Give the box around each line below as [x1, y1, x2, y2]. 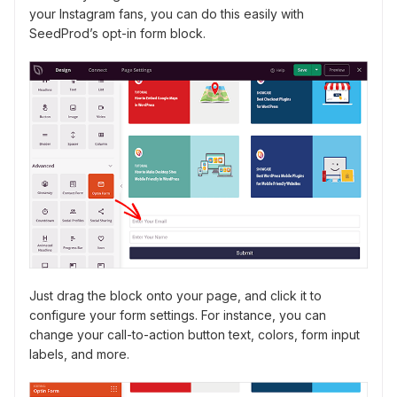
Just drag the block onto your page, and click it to [29, 287, 322, 303]
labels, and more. [29, 346, 129, 362]
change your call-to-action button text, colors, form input [29, 326, 360, 342]
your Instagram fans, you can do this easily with [29, 6, 304, 22]
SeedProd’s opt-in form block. [29, 26, 206, 42]
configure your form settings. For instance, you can [29, 307, 326, 323]
